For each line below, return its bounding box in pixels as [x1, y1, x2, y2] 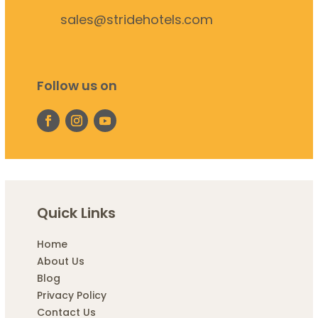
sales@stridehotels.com [60, 10, 213, 28]
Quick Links [36, 203, 116, 224]
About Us [36, 254, 84, 269]
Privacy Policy [36, 288, 106, 303]
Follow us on [36, 76, 117, 94]
